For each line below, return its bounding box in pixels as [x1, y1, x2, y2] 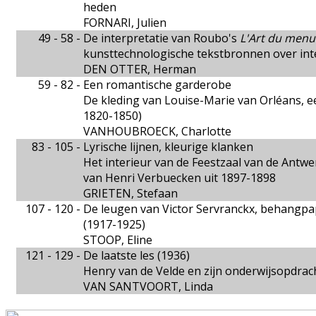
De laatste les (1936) [83, 248, 190, 263]
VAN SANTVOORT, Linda [83, 279, 213, 294]
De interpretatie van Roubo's [83, 30, 240, 46]
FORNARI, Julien [83, 15, 166, 30]
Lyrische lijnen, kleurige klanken [83, 139, 253, 154]
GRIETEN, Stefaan [83, 186, 178, 201]
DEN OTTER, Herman [83, 61, 196, 77]
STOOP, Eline [83, 232, 152, 248]
